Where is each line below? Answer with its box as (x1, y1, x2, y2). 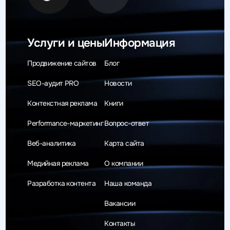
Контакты (104, 219, 136, 228)
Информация (104, 35, 176, 50)
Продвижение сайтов (27, 59, 97, 68)
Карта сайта (104, 139, 144, 148)
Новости (104, 79, 132, 88)
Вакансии (104, 199, 136, 208)
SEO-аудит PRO (27, 79, 79, 88)
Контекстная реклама (27, 99, 98, 108)
